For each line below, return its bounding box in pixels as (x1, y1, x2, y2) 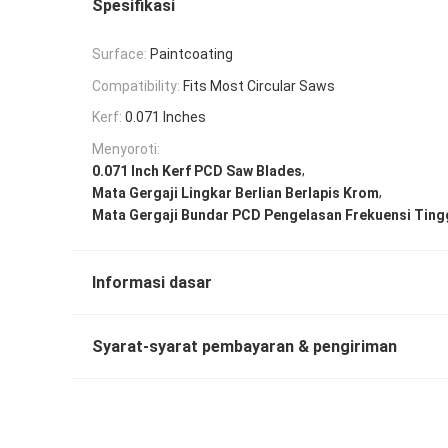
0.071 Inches (125, 109, 206, 126)
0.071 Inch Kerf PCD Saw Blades (92, 162, 302, 179)
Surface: (92, 45, 147, 62)
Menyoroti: (92, 141, 160, 158)
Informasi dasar (92, 272, 212, 292)
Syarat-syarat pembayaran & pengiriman (92, 336, 397, 356)
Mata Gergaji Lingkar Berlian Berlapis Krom (92, 184, 379, 201)
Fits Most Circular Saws (183, 77, 335, 94)
